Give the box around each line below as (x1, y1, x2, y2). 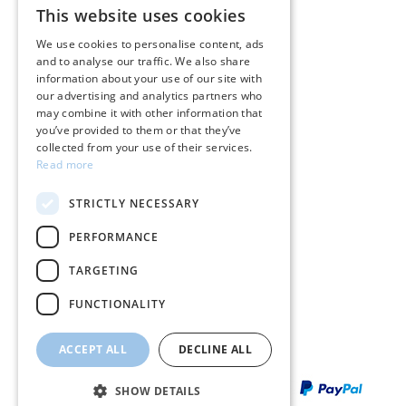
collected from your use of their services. (36, 140, 253, 155)
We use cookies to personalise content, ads (36, 36, 265, 52)
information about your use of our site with (36, 71, 262, 86)
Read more (36, 157, 94, 172)
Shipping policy (22, 165, 122, 184)
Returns (22, 96, 72, 115)
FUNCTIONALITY (69, 295, 166, 312)
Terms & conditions (22, 62, 145, 81)
